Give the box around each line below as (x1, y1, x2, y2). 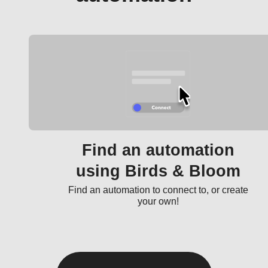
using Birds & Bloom (75, 162, 240, 180)
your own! (137, 196, 179, 206)
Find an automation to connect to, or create (68, 185, 248, 195)
